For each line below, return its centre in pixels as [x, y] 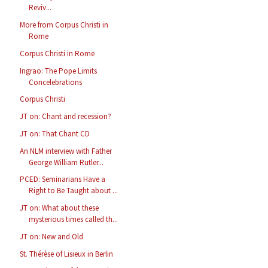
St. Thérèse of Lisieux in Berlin [67, 254]
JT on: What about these [60, 208]
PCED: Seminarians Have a [63, 179]
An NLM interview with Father [66, 151]
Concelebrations [56, 82]
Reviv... [40, 8]
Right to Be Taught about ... [74, 191]
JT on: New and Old [52, 236]
